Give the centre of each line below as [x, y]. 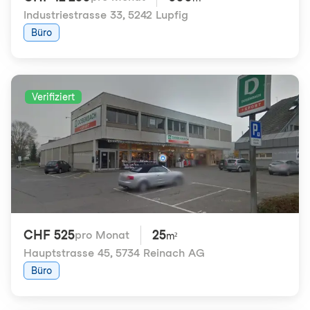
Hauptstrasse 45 [67, 253]
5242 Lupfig [158, 15]
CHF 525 [49, 235]
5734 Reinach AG [160, 253]
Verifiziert [53, 97]
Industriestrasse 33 [73, 15]
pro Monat [102, 235]
